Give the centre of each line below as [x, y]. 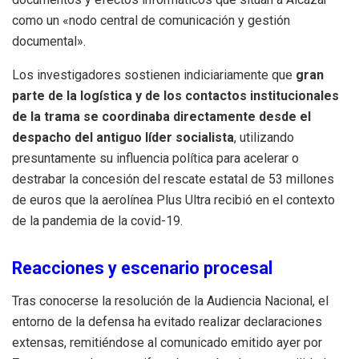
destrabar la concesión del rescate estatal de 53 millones [173, 179]
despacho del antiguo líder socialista [123, 138]
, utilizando [264, 138]
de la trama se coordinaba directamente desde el [161, 117]
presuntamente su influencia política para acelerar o [155, 159]
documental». [49, 42]
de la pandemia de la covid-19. [97, 221]
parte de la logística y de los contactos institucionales [175, 96]
